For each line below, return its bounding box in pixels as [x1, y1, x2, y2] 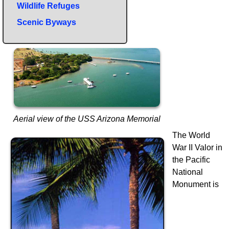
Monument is [172, 180, 219, 189]
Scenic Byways [17, 17, 76, 27]
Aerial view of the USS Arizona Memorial [13, 114, 161, 124]
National [172, 168, 203, 177]
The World [172, 131, 210, 140]
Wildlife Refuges [17, 1, 80, 10]
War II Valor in [172, 143, 222, 152]
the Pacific [172, 155, 210, 165]
